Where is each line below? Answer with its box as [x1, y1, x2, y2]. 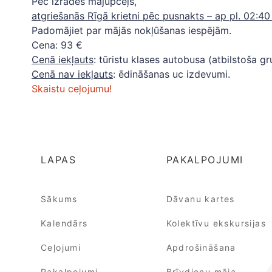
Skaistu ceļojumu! [32, 83, 115, 95]
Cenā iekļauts [32, 53, 93, 66]
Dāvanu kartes [166, 194, 235, 204]
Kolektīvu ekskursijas [166, 218, 267, 228]
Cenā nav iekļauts [32, 68, 113, 80]
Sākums [41, 194, 78, 204]
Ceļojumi [41, 242, 81, 253]
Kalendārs [41, 218, 88, 228]
